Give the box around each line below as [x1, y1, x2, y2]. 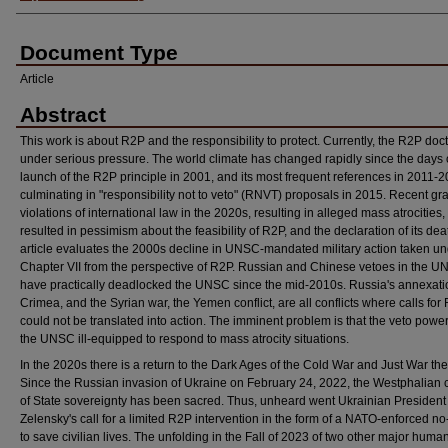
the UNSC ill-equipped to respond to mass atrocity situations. [20, 331, 349, 346]
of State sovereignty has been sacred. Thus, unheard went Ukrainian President [20, 393, 446, 408]
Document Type [20, 40, 178, 64]
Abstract [20, 102, 106, 126]
